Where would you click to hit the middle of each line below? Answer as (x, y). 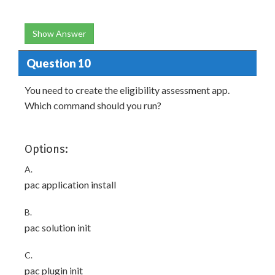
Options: (46, 149)
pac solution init (58, 227)
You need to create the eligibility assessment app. (127, 90)
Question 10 (58, 63)
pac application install (70, 184)
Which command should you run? (93, 105)
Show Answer (59, 33)
